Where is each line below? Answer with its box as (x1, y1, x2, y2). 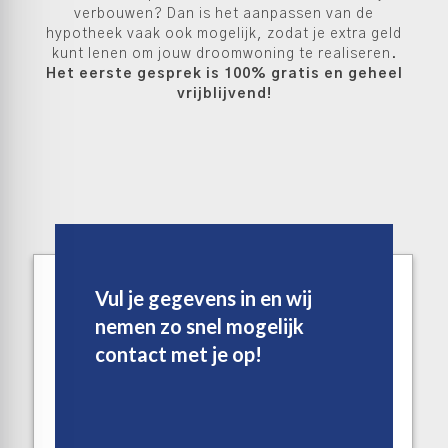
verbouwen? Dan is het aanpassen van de (74, 7, 374, 21)
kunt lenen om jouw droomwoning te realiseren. (51, 47, 397, 61)
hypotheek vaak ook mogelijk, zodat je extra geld (46, 27, 402, 41)
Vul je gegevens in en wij (95, 286, 312, 310)
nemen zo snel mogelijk (95, 314, 304, 338)
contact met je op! (95, 342, 262, 366)
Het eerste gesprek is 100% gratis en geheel (45, 67, 403, 81)
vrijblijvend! (176, 87, 272, 101)
